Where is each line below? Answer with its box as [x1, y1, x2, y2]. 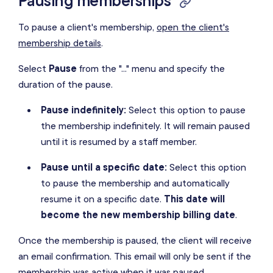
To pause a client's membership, [18, 21, 157, 34]
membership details [18, 37, 101, 49]
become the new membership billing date [40, 208, 235, 221]
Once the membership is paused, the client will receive [18, 234, 252, 247]
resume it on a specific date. [40, 193, 164, 205]
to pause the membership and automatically [40, 177, 230, 190]
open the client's [157, 21, 229, 34]
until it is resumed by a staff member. [40, 135, 197, 148]
